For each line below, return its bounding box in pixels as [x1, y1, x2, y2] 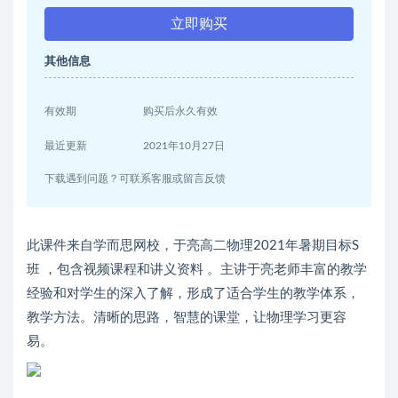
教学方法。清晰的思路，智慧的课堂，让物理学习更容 [27, 311, 346, 325]
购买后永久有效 [143, 106, 219, 117]
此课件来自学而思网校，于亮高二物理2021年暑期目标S [27, 239, 359, 253]
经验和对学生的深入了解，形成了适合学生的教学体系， [27, 287, 360, 301]
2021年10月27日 [143, 140, 226, 152]
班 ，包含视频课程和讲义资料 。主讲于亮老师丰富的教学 [27, 263, 367, 277]
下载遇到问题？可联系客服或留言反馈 [44, 173, 226, 185]
